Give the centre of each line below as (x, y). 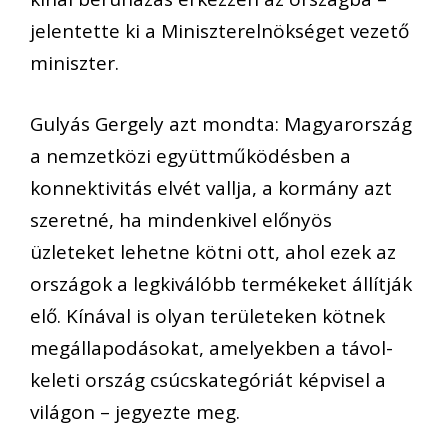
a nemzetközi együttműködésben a (190, 155)
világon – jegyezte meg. (135, 411)
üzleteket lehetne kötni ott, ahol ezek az (213, 251)
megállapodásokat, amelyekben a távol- (211, 347)
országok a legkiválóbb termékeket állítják (221, 283)
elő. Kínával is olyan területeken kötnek (207, 315)
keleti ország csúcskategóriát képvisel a (208, 379)
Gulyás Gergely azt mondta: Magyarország (221, 123)
